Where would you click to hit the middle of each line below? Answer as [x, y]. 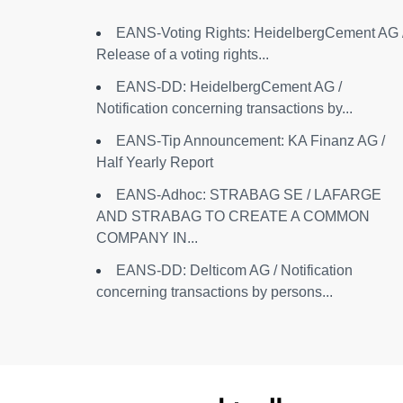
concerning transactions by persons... [215, 292]
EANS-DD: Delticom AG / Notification [234, 270]
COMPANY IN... [147, 238]
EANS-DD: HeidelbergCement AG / [229, 87]
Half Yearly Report [155, 162]
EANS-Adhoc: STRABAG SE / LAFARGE [249, 195]
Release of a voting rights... [183, 54]
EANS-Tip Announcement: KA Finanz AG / [251, 141]
